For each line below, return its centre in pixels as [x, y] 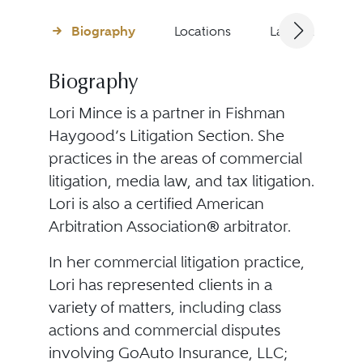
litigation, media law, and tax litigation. [181, 181]
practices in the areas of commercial [175, 158]
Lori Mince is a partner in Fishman [167, 113]
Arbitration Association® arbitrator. [169, 226]
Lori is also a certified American [156, 204]
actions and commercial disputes [164, 330]
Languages [302, 31]
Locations [202, 31]
